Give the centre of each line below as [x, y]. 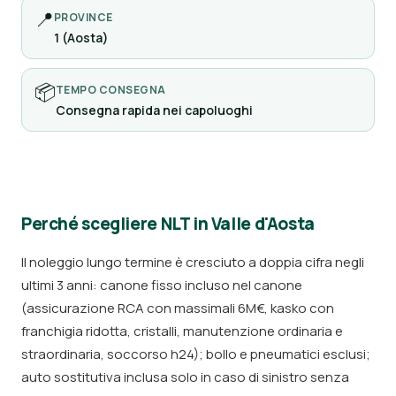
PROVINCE [84, 17]
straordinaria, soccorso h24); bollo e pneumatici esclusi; [196, 354]
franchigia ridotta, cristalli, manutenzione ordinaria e [182, 331]
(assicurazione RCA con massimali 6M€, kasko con [178, 308]
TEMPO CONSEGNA [111, 90]
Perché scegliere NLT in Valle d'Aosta [168, 224]
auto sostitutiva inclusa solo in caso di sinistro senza [185, 377]
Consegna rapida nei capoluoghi [154, 110]
